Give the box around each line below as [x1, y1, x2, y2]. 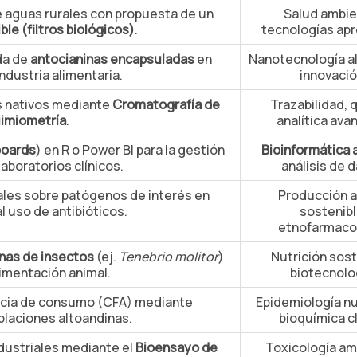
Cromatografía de [112, 96, 220, 113]
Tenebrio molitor [118, 248, 218, 265]
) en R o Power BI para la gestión [36, 141, 225, 159]
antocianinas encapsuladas [30, 50, 194, 68]
